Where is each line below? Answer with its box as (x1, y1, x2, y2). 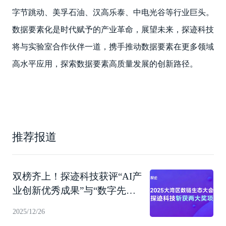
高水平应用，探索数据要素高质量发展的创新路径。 (12, 59, 198, 68)
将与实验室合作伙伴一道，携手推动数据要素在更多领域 (12, 42, 214, 51)
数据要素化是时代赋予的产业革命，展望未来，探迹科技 (12, 25, 214, 34)
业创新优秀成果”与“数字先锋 (13, 185, 136, 196)
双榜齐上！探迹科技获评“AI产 (13, 171, 142, 182)
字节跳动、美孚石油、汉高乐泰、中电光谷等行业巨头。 (12, 8, 214, 17)
